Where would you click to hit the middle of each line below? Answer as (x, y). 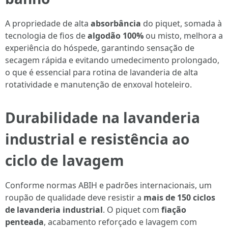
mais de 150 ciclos (179, 197)
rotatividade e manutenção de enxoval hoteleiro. (98, 84)
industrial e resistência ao (97, 139)
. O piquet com (132, 210)
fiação (174, 210)
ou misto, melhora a (183, 36)
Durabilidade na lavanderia (103, 118)
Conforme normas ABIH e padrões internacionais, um (108, 185)
